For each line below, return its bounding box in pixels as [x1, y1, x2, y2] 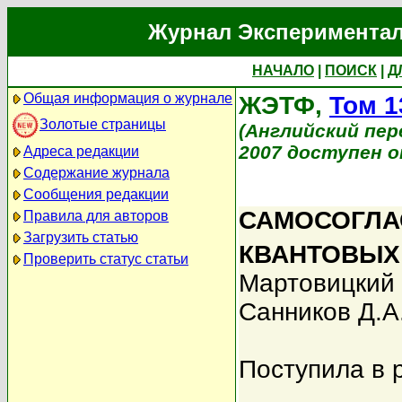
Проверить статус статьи [23, 251, 188, 267]
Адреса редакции [23, 144, 139, 159]
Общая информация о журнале [23, 91, 232, 106]
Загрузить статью [23, 230, 138, 245]
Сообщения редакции [23, 187, 169, 202]
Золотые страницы [39, 116, 166, 132]
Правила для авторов [23, 208, 169, 223]
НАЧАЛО [252, 63, 314, 78]
